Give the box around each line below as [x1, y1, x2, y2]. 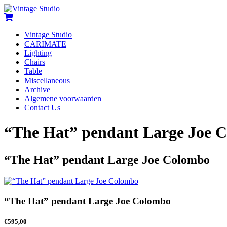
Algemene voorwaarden [24, 94, 101, 103]
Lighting [24, 49, 52, 57]
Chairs [24, 58, 45, 66]
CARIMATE [24, 40, 66, 48]
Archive [24, 85, 50, 94]
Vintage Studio [24, 30, 72, 39]
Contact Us [24, 103, 60, 112]
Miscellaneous [24, 76, 70, 85]
